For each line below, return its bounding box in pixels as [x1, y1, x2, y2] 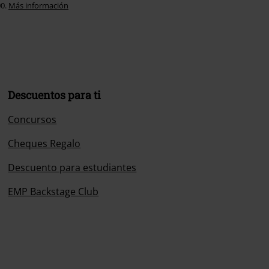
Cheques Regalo [8, 137, 81, 150]
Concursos [8, 113, 57, 126]
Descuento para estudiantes [8, 161, 137, 174]
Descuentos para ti [8, 88, 101, 102]
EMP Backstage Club [8, 185, 99, 198]
